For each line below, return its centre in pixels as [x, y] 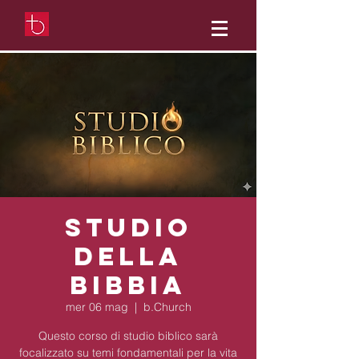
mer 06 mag [97, 307]
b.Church [167, 307]
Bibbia [128, 285]
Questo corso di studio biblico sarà [128, 336]
